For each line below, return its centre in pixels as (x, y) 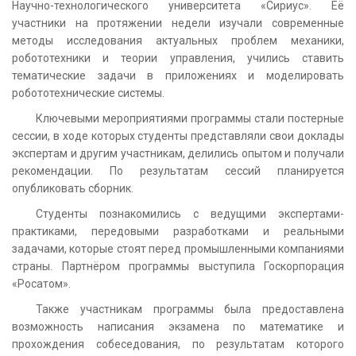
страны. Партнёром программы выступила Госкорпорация (178, 266)
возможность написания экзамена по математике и (178, 326)
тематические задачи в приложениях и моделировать (178, 75)
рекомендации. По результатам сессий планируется (178, 170)
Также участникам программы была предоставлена (190, 309)
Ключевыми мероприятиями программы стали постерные (190, 118)
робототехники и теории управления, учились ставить (178, 58)
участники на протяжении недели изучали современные (178, 23)
